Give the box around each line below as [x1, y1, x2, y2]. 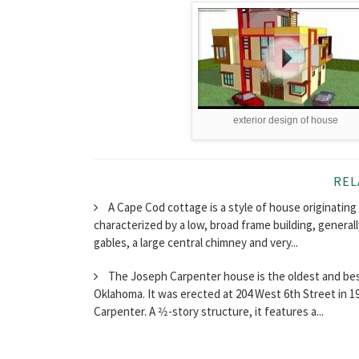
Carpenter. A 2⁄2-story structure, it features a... [94, 303, 324, 319]
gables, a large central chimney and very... [94, 234, 298, 250]
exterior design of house [232, 115, 338, 127]
